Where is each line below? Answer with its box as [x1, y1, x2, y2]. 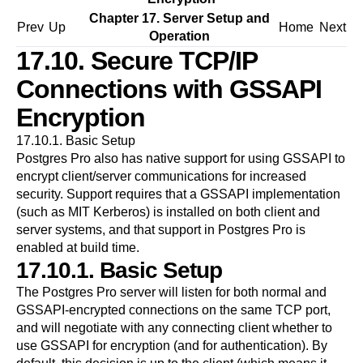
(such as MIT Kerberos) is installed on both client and [16, 205, 320, 219]
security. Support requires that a [16, 187, 200, 201]
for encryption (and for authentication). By [89, 339, 327, 352]
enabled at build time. [16, 241, 139, 254]
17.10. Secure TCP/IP [16, 46, 257, 75]
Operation [148, 29, 210, 43]
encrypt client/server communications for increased [16, 169, 306, 183]
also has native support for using [91, 152, 283, 165]
